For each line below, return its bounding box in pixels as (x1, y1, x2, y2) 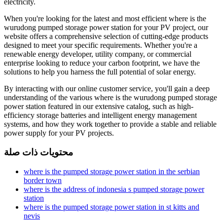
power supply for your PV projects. (4, 129, 114, 138)
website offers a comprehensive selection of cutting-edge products (4, 32, 208, 41)
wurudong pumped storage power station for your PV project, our (4, 23, 208, 32)
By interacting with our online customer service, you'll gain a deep (4, 84, 210, 93)
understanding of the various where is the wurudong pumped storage (4, 93, 217, 102)
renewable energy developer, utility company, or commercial (4, 50, 191, 59)
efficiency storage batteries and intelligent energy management (4, 111, 197, 120)
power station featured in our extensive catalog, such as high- (4, 102, 193, 111)
